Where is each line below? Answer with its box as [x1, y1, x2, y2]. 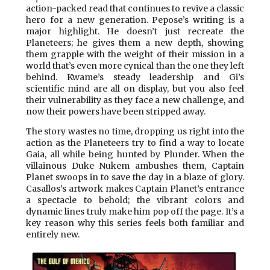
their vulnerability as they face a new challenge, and [26, 94, 244, 105]
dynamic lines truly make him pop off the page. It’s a [26, 206, 244, 217]
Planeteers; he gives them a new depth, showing [26, 37, 244, 48]
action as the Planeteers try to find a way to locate [26, 137, 244, 148]
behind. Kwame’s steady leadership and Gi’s [26, 71, 244, 83]
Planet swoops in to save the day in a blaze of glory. [26, 171, 244, 183]
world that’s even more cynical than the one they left [26, 60, 244, 71]
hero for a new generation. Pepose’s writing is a [26, 14, 244, 25]
